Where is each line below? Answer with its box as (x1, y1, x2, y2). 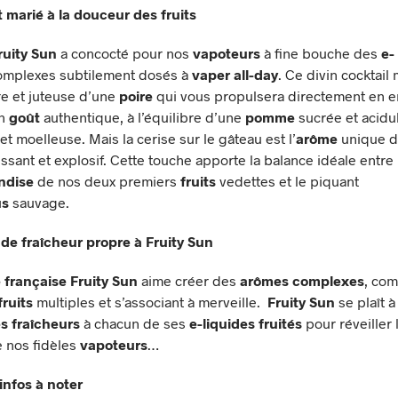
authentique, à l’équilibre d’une (40, 107, 245, 125)
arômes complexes (240, 271, 364, 289)
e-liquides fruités (189, 314, 302, 331)
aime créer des (138, 271, 240, 289)
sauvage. (9, 193, 69, 211)
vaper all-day (192, 65, 278, 83)
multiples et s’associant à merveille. (33, 292, 267, 310)
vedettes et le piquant (216, 171, 359, 189)
